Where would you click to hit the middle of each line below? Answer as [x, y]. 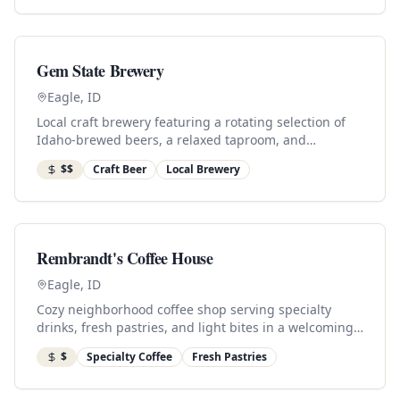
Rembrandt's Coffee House [125, 258]
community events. [93, 158]
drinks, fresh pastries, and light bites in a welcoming [195, 327]
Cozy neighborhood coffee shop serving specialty [184, 309]
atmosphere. [75, 345]
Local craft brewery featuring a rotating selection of [191, 122]
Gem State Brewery [100, 71]
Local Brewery [203, 169]
